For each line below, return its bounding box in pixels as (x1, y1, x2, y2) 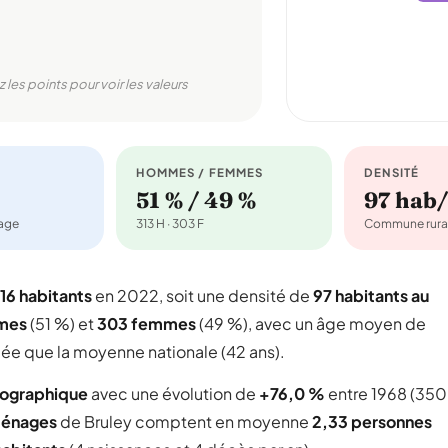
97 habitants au (313, 285, 429, 306)
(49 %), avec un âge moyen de (196, 313, 426, 334)
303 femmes (97, 313, 196, 334)
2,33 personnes (312, 411, 432, 432)
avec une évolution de (88, 383, 259, 404)
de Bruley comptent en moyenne (57, 411, 312, 432)
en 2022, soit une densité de (92, 285, 313, 306)
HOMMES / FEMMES (136, 165, 264, 180)
